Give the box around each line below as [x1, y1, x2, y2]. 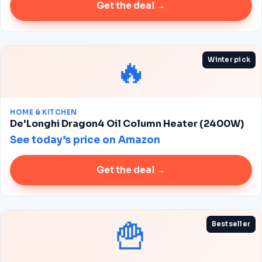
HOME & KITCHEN [10, 108, 78, 116]
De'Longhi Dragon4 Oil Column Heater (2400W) [10, 118, 244, 130]
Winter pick [208, 56, 250, 64]
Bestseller [211, 220, 250, 228]
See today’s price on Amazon [10, 134, 160, 146]
